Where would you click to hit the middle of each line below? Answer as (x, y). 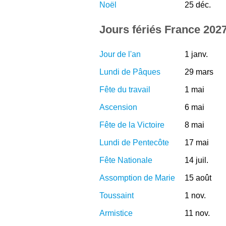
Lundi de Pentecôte (134, 142)
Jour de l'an (120, 54)
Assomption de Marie (137, 178)
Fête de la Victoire (132, 125)
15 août (198, 178)
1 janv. (196, 54)
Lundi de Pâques (130, 72)
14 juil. (196, 160)
